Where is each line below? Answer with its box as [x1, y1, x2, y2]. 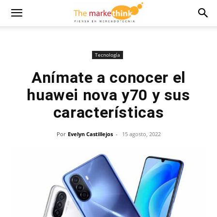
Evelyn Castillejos [67, 130, 113, 138]
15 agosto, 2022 [122, 130, 161, 138]
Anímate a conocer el [31, 68, 186, 87]
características [53, 103, 164, 122]
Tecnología [94, 51, 120, 58]
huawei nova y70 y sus [27, 86, 190, 104]
